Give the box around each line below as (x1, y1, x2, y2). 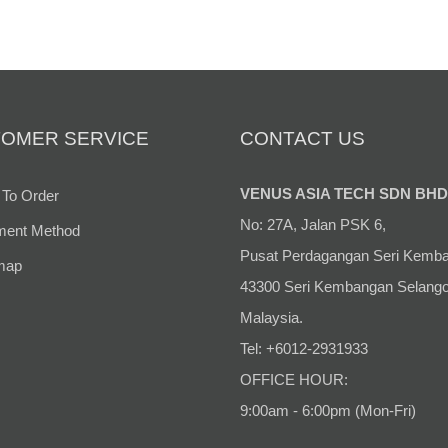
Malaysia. (240, 309, 303, 326)
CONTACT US (240, 128, 365, 149)
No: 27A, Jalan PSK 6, (240, 216, 386, 233)
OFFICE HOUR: (240, 371, 348, 388)
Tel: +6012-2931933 (240, 340, 368, 357)
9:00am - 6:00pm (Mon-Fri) (240, 402, 416, 419)
